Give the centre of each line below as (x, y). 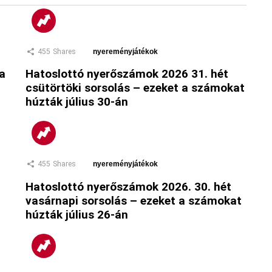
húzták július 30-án (77, 102)
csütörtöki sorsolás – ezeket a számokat (135, 88)
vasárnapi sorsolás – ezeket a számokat (134, 200)
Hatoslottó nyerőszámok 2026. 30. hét (128, 186)
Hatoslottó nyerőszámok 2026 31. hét (127, 74)
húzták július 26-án (77, 214)
